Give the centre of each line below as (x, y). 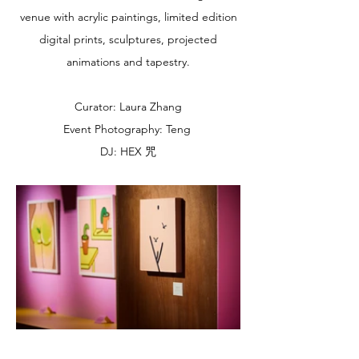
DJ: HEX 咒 (128, 151)
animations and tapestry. (128, 62)
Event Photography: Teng (128, 129)
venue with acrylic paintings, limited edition (128, 17)
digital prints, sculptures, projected (128, 39)
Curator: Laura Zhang (128, 107)
